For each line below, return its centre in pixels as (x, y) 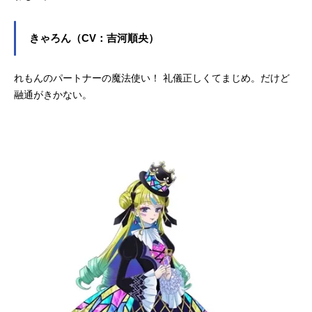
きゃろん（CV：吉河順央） (94, 39)
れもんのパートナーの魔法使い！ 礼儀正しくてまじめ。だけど (152, 78)
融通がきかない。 (53, 95)
